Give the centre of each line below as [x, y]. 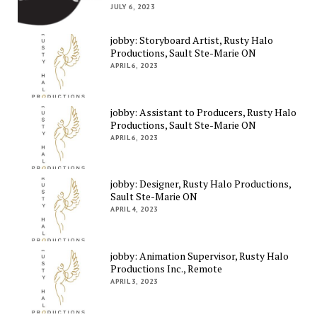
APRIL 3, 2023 [134, 282]
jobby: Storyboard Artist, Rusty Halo [192, 40]
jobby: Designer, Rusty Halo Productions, [201, 184]
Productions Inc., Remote [167, 269]
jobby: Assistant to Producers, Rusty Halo [204, 112]
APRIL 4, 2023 [134, 209]
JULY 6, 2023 [133, 6]
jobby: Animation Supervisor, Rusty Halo [200, 256]
